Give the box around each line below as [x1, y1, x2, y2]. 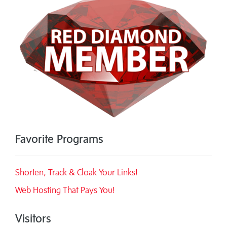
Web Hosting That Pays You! [15, 185, 115, 196]
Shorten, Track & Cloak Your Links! [15, 167, 138, 178]
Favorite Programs [15, 132, 103, 146]
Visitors [15, 211, 51, 225]
